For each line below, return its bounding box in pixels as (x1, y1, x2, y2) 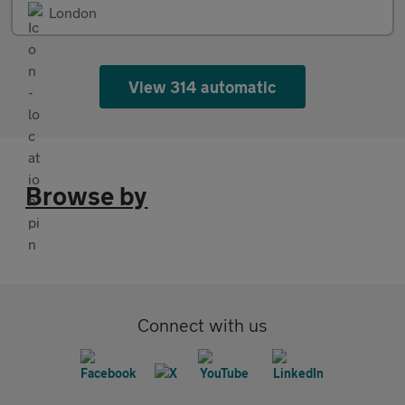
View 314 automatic (127, 77, 278, 97)
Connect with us (137, 315, 268, 335)
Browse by (25, 181, 148, 211)
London (49, 4, 97, 21)
